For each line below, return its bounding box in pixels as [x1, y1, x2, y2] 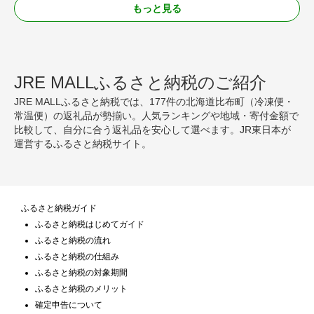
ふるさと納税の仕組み [35, 251, 119, 261]
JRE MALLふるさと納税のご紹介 [14, 72, 266, 92]
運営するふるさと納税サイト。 [14, 137, 151, 149]
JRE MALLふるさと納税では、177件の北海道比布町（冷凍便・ [14, 95, 294, 107]
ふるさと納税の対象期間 [35, 267, 128, 278]
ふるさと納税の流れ [35, 235, 111, 245]
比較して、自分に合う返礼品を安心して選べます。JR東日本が [14, 123, 291, 135]
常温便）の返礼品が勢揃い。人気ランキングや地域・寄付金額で [14, 109, 299, 121]
